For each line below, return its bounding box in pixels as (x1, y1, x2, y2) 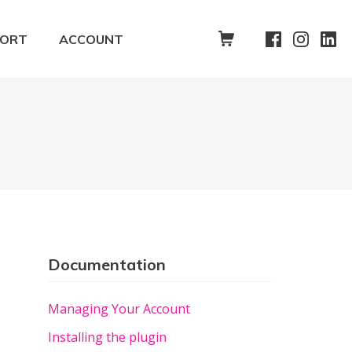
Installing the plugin (48, 328, 167, 346)
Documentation (48, 255, 166, 274)
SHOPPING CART (233, 30, 340, 46)
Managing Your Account (48, 300, 190, 317)
